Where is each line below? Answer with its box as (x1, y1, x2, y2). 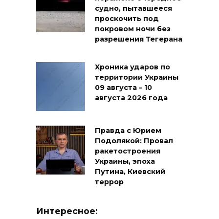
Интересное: (36, 206, 98, 217)
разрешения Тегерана (95, 35, 182, 44)
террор (95, 177, 124, 187)
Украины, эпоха (95, 157, 155, 166)
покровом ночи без (95, 24, 171, 34)
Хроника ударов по (95, 63, 170, 72)
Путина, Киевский (95, 167, 165, 176)
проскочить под (95, 14, 159, 23)
